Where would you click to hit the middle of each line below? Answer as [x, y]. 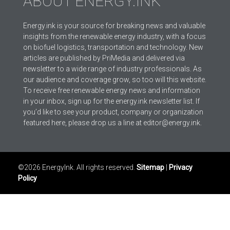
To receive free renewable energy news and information [112, 90]
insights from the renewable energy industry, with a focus [114, 36]
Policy [27, 178]
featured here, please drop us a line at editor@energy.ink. [112, 122]
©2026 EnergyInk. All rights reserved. [77, 167]
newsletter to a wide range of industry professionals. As [112, 69]
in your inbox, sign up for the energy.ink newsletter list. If [111, 101]
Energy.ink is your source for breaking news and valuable [114, 25]
